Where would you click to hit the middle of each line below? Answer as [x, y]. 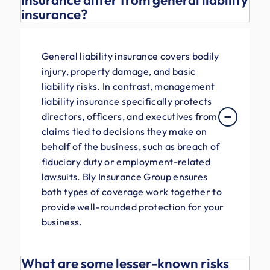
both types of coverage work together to [132, 191]
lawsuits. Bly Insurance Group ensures [124, 176]
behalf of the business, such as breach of [130, 146]
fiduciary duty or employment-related [126, 161]
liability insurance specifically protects [127, 101]
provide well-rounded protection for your [133, 206]
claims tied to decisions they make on [124, 131]
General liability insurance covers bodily [130, 56]
